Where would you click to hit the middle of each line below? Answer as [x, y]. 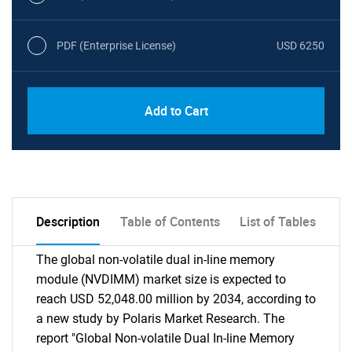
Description [68, 222]
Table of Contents [170, 222]
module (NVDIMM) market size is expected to [161, 279]
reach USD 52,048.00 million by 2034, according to [176, 299]
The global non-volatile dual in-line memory [156, 260]
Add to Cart [176, 111]
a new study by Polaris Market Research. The [160, 319]
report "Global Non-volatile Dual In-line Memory [165, 338]
